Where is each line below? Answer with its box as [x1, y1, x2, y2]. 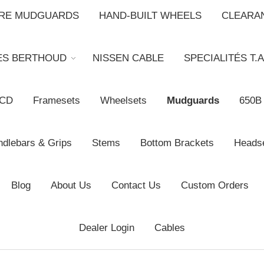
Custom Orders [180, 180, 249, 192]
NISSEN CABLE [93, 52, 164, 64]
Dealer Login [79, 222, 134, 234]
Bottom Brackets [140, 137, 214, 149]
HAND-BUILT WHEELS [98, 10, 202, 22]
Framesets [32, 95, 80, 107]
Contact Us [111, 180, 161, 192]
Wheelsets [100, 95, 147, 107]
